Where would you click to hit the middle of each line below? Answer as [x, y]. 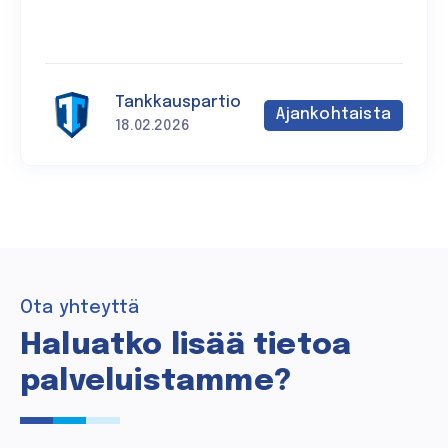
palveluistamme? [155, 381]
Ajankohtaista [333, 114]
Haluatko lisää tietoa [186, 345]
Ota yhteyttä [80, 307]
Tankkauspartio [178, 102]
